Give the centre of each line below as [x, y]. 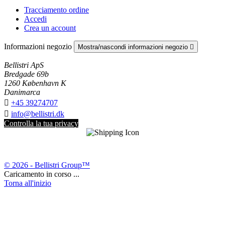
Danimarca [22, 92]
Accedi [35, 19]
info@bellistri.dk [38, 114]
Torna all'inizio [28, 183]
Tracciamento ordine [57, 10]
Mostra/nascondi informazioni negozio [134, 47]
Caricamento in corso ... [42, 174]
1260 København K [35, 83]
